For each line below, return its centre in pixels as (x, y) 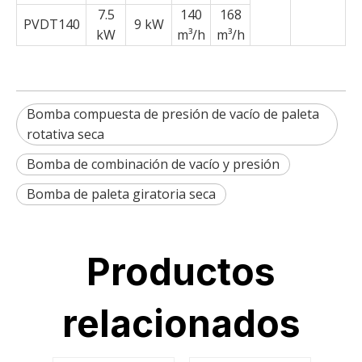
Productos (181, 272)
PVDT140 (51, 25)
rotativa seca (65, 135)
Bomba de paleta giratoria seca (121, 194)
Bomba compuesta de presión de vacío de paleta (173, 114)
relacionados (181, 324)
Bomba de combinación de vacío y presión (153, 164)
